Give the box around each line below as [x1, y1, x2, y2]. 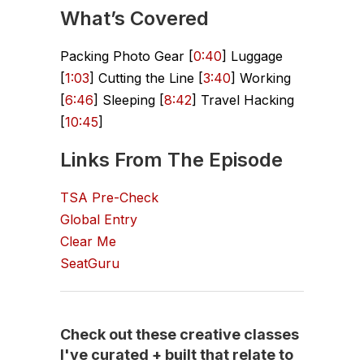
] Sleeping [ [93, 91, 164, 108]
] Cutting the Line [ [89, 69, 203, 86]
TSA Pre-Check [60, 188, 158, 206]
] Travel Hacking [192, 91, 294, 108]
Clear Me [60, 232, 116, 249]
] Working [231, 69, 291, 86]
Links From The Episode [60, 147, 283, 171]
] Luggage [222, 47, 283, 64]
